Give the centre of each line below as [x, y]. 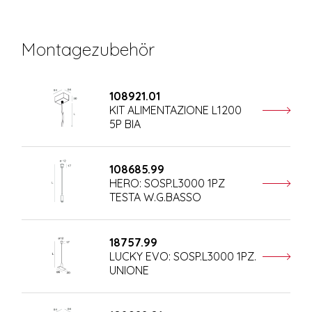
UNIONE [129, 270]
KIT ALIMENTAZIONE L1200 [175, 110]
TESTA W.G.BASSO [155, 197]
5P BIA [125, 124]
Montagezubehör [88, 49]
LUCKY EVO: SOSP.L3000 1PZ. [182, 256]
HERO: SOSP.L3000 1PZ [167, 183]
